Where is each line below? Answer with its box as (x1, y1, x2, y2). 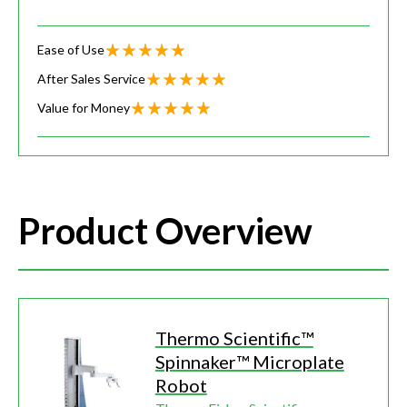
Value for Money (37, 100, 130, 116)
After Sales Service (37, 71, 145, 87)
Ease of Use (37, 42, 104, 58)
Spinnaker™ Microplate (154, 351, 344, 373)
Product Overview (18, 209, 313, 253)
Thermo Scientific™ (154, 327, 313, 350)
